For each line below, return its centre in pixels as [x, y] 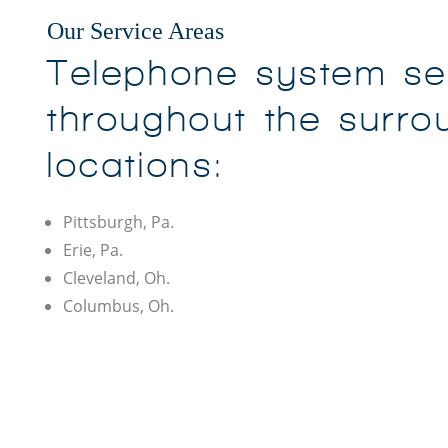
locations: [137, 165]
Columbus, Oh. [118, 306]
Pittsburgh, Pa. [118, 222]
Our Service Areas [135, 31]
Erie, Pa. [93, 250]
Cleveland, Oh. [116, 278]
